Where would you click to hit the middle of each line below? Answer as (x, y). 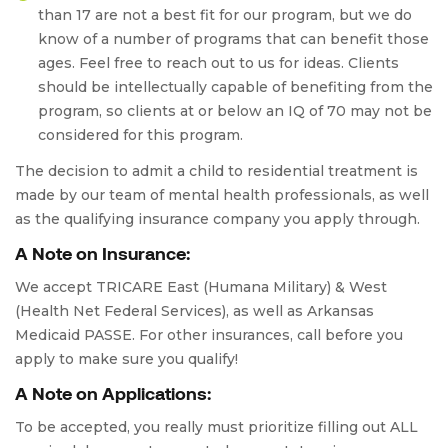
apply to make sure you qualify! (126, 359)
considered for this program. (140, 135)
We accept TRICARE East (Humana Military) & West (201, 287)
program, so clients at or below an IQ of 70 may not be (235, 111)
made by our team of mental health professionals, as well (222, 195)
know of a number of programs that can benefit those (233, 39)
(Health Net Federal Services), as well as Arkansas (194, 311)
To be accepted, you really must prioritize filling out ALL (216, 427)
